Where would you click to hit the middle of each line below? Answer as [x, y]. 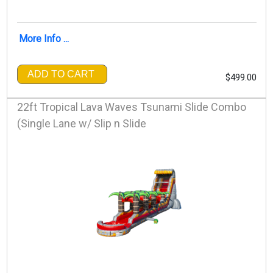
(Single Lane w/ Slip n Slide [81, 123]
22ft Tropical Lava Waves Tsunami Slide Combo [131, 107]
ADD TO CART [61, 74]
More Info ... [44, 38]
